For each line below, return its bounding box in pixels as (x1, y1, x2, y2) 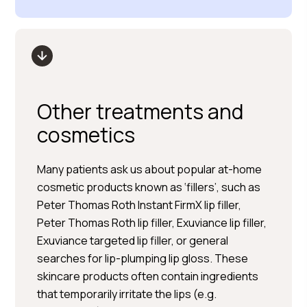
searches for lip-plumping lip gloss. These (37, 251, 249, 266)
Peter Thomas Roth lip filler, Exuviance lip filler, (37, 215, 267, 230)
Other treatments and (37, 97, 244, 125)
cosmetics (37, 121, 136, 149)
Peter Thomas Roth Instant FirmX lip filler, (37, 197, 242, 212)
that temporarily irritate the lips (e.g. (37, 286, 217, 302)
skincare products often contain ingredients (37, 269, 259, 284)
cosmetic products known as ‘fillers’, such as (37, 180, 261, 195)
